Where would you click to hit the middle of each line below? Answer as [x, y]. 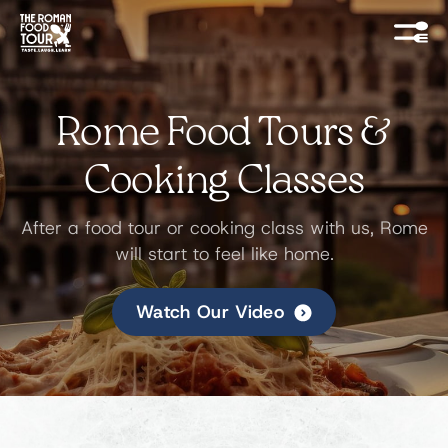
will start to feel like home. [224, 254]
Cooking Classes [224, 182]
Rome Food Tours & [224, 134]
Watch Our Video [210, 312]
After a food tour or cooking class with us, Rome [224, 228]
